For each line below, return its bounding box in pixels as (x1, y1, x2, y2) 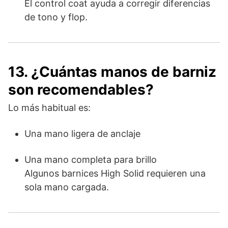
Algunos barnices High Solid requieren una (24, 167, 206, 179)
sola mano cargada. (24, 181, 109, 192)
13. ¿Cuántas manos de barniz (8, 63, 216, 80)
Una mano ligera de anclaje (24, 128, 140, 139)
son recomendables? (8, 80, 154, 98)
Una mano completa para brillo (24, 154, 157, 165)
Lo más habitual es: (8, 102, 91, 113)
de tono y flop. (24, 11, 88, 22)
